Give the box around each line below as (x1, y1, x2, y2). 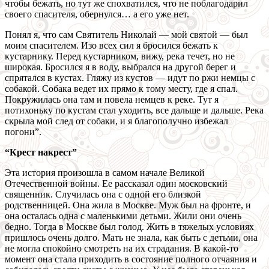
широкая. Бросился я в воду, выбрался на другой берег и (5, 62, 236, 73)
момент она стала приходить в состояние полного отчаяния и (5, 254, 257, 265)
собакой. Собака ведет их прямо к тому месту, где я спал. (5, 83, 238, 94)
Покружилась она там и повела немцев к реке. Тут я (5, 94, 219, 105)
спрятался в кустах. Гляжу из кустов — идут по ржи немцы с (5, 73, 255, 83)
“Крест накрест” (5, 147, 77, 158)
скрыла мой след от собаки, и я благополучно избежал (5, 116, 228, 127)
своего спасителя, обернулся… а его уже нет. (5, 9, 189, 20)
